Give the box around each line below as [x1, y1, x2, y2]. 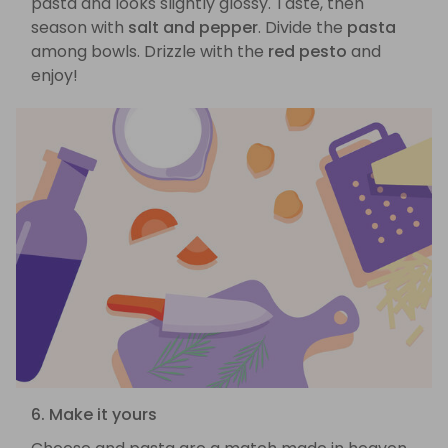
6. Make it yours [31, 402, 157, 426]
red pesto [268, 40, 347, 64]
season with [31, 16, 128, 40]
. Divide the [258, 16, 347, 40]
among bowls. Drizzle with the [31, 40, 268, 64]
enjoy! [31, 64, 78, 88]
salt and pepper [128, 16, 258, 40]
